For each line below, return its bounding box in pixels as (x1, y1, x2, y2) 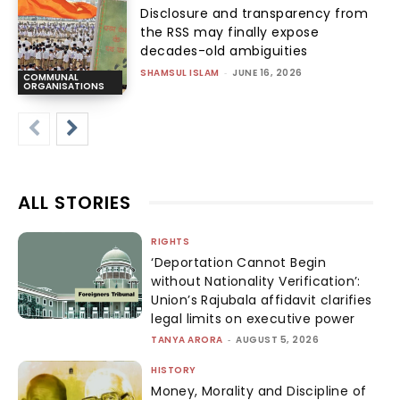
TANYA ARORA (151, 332, 223, 346)
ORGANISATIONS (23, 79, 104, 93)
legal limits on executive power (151, 309, 355, 328)
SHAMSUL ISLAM (140, 65, 220, 79)
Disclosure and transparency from (140, 4, 369, 22)
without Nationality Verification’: (151, 271, 361, 290)
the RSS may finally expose (140, 22, 320, 41)
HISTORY (151, 362, 196, 377)
